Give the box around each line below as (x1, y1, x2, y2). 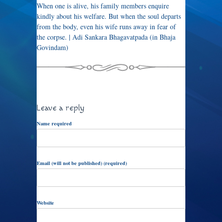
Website (37, 199, 54, 207)
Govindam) (37, 43, 68, 52)
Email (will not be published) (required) (37, 159, 127, 167)
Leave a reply (37, 103, 84, 113)
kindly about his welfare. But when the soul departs (37, 11, 181, 21)
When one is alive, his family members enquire (37, 1, 169, 10)
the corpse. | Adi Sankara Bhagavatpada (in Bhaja (37, 32, 175, 42)
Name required (37, 119, 72, 127)
